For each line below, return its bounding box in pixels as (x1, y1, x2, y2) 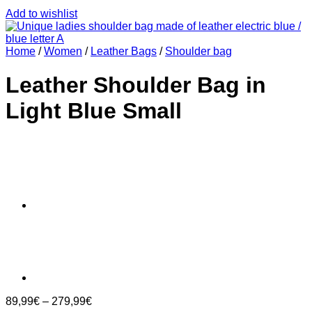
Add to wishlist (6, 7, 77, 19)
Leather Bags (91, 45, 157, 57)
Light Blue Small (6, 98, 182, 124)
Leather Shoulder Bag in (6, 72, 266, 98)
